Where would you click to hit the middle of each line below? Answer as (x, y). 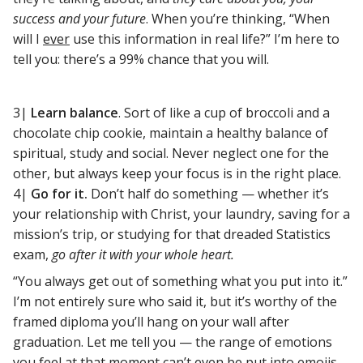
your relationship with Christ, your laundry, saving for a (181, 214)
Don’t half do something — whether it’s (208, 194)
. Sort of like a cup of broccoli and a (224, 113)
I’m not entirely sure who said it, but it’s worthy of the (175, 302)
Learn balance (75, 113)
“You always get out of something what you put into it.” (180, 282)
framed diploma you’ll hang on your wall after (151, 322)
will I (28, 39)
